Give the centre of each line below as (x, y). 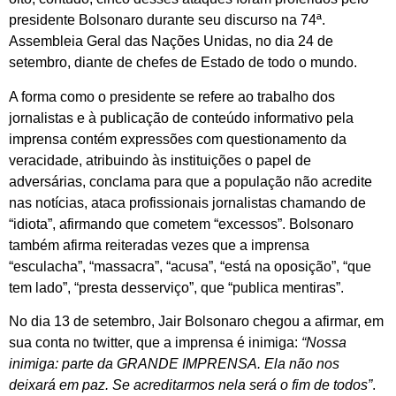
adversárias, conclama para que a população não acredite (190, 181)
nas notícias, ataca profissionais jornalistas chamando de (187, 202)
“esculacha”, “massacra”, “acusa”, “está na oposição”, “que (190, 266)
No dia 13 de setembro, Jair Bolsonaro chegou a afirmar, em (196, 322)
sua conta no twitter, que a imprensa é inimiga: (155, 343)
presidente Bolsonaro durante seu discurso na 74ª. (167, 20)
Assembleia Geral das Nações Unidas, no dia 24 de (171, 42)
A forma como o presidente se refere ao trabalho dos (172, 96)
